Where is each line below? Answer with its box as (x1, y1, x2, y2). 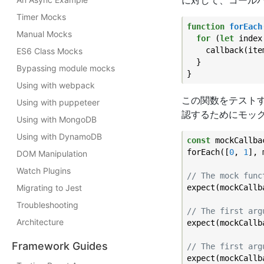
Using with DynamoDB (16, 131, 102, 141)
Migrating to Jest (16, 183, 82, 193)
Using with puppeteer (16, 97, 100, 107)
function (186, 21, 225, 31)
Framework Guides (12, 240, 108, 252)
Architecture (16, 217, 64, 227)
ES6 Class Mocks (16, 46, 82, 56)
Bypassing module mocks (16, 63, 115, 73)
